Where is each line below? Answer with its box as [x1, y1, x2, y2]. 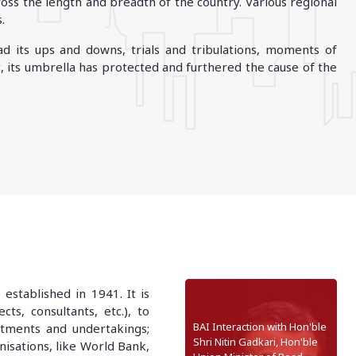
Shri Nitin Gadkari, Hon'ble [193, 335, 318, 350]
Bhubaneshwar [14, 44, 87, 59]
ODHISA [14, 27, 56, 41]
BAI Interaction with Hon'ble [193, 319, 327, 335]
